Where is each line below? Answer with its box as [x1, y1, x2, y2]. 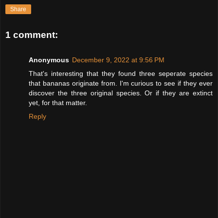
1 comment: [5, 29, 58, 40]
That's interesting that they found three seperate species [29, 69, 213, 77]
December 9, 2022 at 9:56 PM [72, 55, 164, 64]
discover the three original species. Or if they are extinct [29, 89, 213, 97]
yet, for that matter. [29, 98, 87, 107]
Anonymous [29, 55, 69, 64]
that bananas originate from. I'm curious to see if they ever [29, 79, 213, 87]
